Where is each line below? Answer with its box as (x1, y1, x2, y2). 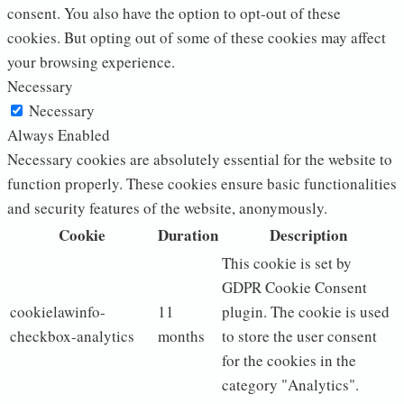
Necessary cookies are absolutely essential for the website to (7, 148, 392, 170)
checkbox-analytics (10, 325, 134, 346)
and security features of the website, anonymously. (7, 197, 327, 218)
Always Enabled (7, 124, 110, 145)
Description (269, 223, 347, 246)
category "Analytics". (222, 373, 359, 395)
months (158, 325, 205, 346)
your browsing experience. (7, 50, 175, 72)
